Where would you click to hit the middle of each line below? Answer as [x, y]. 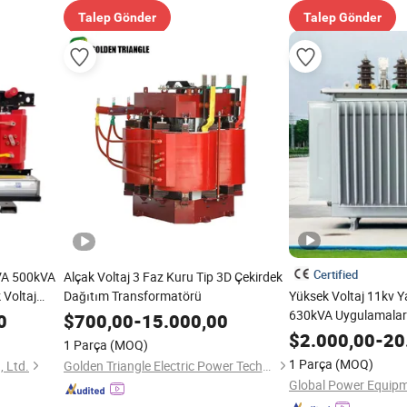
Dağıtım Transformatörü [132, 296]
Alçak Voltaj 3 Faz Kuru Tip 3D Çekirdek [173, 277]
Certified [336, 274]
